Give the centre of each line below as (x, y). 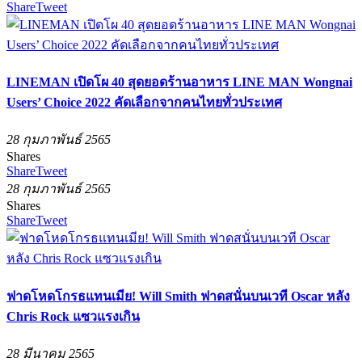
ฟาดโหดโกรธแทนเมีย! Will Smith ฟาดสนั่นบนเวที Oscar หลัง (178, 296)
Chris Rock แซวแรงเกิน (73, 316)
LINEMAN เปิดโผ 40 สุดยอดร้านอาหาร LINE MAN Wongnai (179, 82)
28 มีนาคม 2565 (51, 353)
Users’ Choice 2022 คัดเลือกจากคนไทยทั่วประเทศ (144, 102)
